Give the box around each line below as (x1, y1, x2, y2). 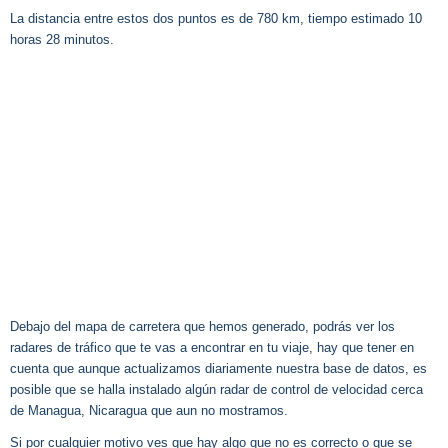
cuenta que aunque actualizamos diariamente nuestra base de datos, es (10, 361, 427, 377)
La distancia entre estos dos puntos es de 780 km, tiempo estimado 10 (10, 10, 422, 26)
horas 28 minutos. (10, 31, 114, 47)
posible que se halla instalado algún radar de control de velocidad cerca (10, 382, 423, 398)
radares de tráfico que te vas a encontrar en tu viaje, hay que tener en (10, 340, 414, 356)
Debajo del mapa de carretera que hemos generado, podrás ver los (10, 319, 395, 335)
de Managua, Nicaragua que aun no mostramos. (10, 403, 288, 419)
